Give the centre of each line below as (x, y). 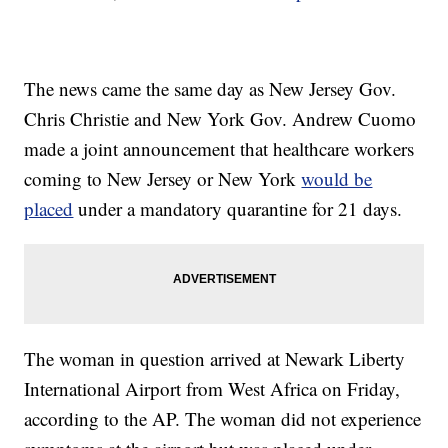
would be (337, 179)
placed (49, 209)
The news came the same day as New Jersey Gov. (210, 89)
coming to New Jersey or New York (163, 179)
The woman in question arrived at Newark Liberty (215, 359)
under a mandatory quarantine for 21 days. (241, 209)
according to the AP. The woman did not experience (223, 419)
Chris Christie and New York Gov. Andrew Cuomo (220, 119)
